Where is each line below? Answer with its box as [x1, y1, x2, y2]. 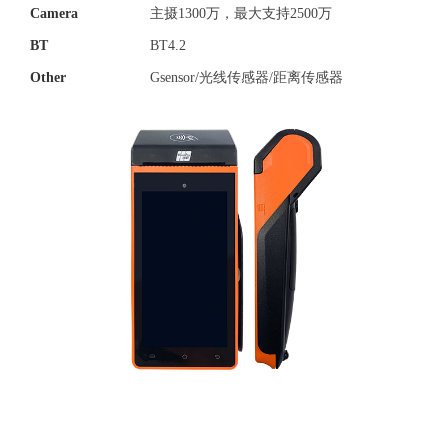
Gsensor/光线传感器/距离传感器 [150, 70, 343, 86]
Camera [30, 6, 78, 22]
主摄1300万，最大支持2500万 [150, 6, 332, 22]
